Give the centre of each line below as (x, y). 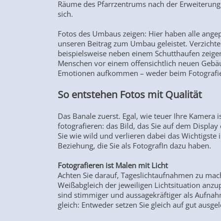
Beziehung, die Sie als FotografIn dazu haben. (135, 146)
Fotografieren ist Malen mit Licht (114, 166)
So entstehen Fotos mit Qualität (131, 95)
